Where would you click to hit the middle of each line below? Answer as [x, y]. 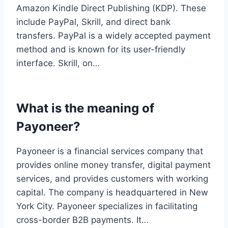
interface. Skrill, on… [58, 63]
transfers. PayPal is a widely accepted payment [113, 35]
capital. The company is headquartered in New [112, 192]
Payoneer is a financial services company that [110, 151]
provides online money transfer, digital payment [113, 165]
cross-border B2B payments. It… [82, 220]
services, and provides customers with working [112, 178]
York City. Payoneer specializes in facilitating [107, 206]
